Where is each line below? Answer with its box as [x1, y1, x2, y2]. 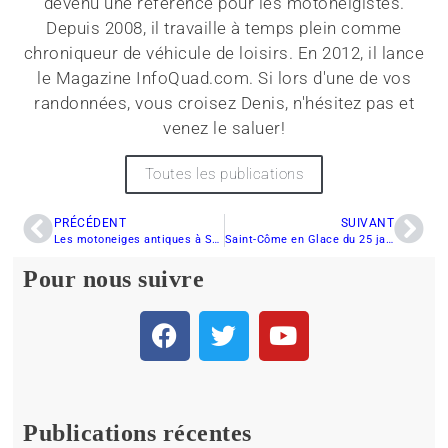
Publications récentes [23, 419, 252, 446]
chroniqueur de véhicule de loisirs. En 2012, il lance [23, 43, 425, 64]
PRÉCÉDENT [53, 215, 127, 230]
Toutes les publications [144, 164, 304, 183]
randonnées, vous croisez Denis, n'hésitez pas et [34, 93, 414, 114]
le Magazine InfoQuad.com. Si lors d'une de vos [37, 68, 411, 89]
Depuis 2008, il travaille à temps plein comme [46, 18, 402, 39]
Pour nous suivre [23, 265, 205, 292]
